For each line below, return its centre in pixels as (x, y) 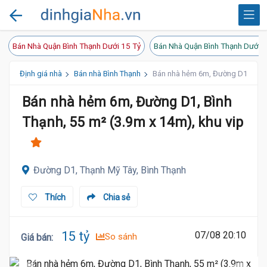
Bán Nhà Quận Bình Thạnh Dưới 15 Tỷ (77, 46)
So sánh (121, 237)
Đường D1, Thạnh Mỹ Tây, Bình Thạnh (110, 170)
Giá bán (36, 237)
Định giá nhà (41, 74)
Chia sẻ (116, 197)
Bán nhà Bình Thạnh (107, 74)
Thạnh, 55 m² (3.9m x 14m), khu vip (133, 122)
